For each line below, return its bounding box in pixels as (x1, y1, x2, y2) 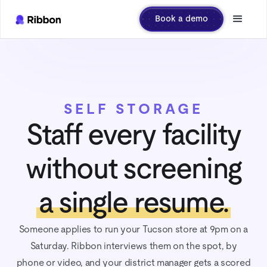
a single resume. (38, 190, 229, 218)
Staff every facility (26, 122, 241, 150)
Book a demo (155, 14, 208, 23)
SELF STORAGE (64, 103, 203, 117)
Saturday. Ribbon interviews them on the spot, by (30, 241, 237, 251)
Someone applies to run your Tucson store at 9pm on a (18, 225, 249, 234)
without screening (26, 156, 241, 184)
